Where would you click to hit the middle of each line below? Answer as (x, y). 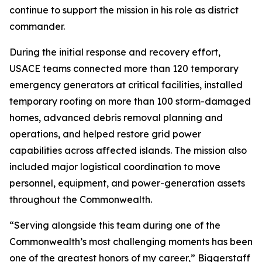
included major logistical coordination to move (115, 167)
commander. (37, 26)
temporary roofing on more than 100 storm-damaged (130, 101)
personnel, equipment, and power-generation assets (127, 183)
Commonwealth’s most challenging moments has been (131, 242)
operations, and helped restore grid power (105, 134)
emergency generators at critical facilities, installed (126, 85)
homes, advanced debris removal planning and (116, 118)
